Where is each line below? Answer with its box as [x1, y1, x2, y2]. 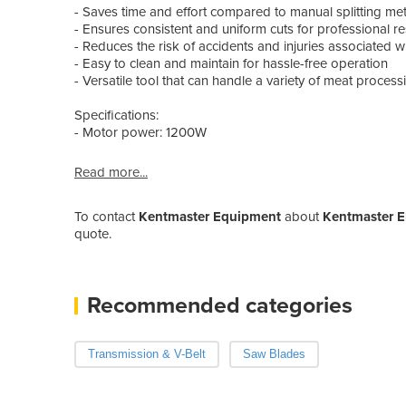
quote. [74, 225, 111, 242]
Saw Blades [242, 346, 305, 361]
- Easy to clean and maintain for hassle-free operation [74, 54, 388, 72]
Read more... [74, 163, 148, 180]
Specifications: [74, 106, 159, 123]
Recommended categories [87, 291, 353, 319]
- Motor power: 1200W [74, 123, 207, 140]
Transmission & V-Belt [88, 346, 206, 361]
